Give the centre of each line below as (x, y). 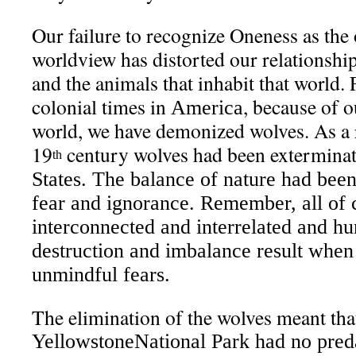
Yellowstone (83, 341)
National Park (192, 341)
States (56, 179)
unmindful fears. (101, 275)
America (207, 108)
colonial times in (101, 106)
